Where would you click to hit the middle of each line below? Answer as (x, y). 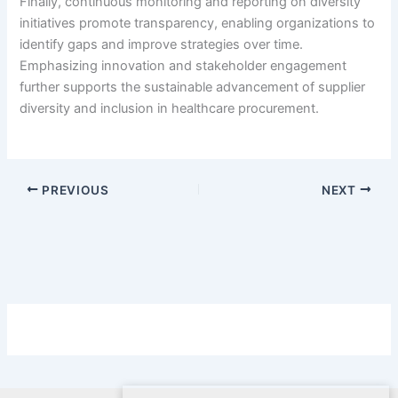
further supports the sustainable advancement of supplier (193, 88)
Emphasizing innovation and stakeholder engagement (183, 66)
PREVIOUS (74, 190)
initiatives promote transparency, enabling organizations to (198, 24)
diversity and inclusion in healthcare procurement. (170, 109)
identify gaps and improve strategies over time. (162, 45)
